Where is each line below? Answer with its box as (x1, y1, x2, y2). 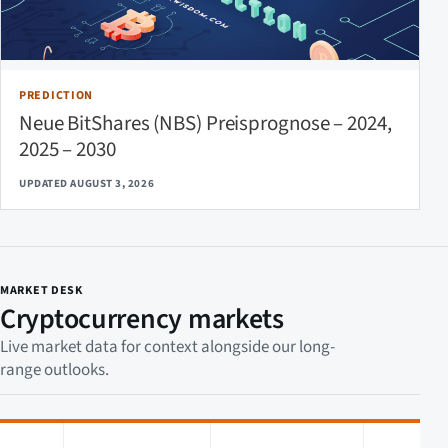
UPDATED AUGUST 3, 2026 (19, 176, 155, 192)
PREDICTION (19, 87, 94, 105)
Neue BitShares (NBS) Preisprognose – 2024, (19, 108, 392, 139)
